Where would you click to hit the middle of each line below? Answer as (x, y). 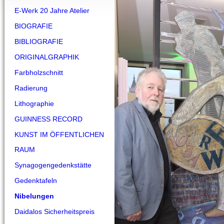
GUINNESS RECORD (48, 119)
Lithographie (34, 103)
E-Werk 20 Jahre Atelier (52, 10)
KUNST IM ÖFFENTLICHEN (59, 134)
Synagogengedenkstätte (53, 165)
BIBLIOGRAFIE (39, 41)
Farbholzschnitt (39, 72)
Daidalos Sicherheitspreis (54, 211)
